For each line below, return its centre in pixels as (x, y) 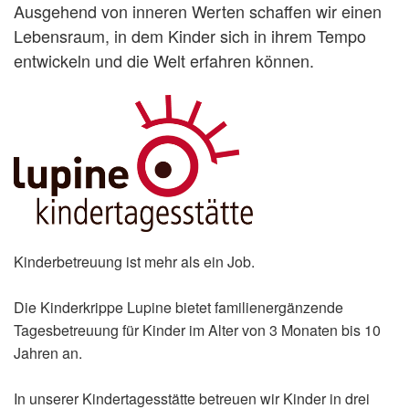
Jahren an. (48, 352)
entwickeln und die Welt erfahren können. (164, 60)
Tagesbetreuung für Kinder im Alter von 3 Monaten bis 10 (197, 330)
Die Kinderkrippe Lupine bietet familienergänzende (178, 307)
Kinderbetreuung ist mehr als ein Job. (134, 261)
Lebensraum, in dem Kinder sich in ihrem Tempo (190, 35)
